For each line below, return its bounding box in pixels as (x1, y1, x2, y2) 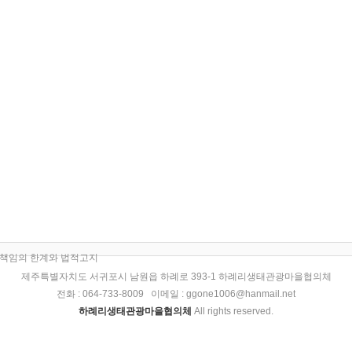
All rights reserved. (194, 306, 273, 317)
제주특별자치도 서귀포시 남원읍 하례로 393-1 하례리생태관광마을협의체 (20, 271, 332, 282)
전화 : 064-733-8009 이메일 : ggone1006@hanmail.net (57, 288, 295, 299)
